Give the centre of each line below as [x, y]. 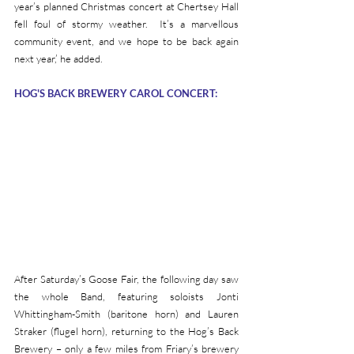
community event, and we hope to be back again [126, 41]
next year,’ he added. [58, 59]
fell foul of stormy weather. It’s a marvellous [126, 24]
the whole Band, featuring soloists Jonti [126, 297]
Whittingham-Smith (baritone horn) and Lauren [126, 314]
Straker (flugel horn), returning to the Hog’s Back [126, 331]
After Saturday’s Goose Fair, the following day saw [126, 279]
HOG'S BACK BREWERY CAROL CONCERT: [116, 94]
